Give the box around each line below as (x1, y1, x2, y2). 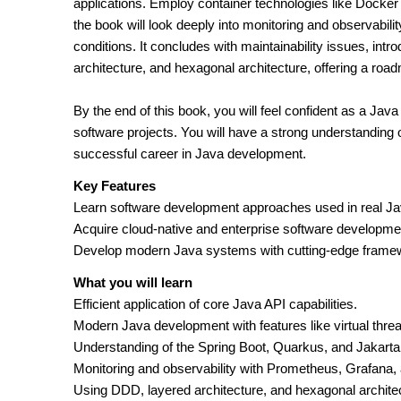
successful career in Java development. (73, 146, 306, 161)
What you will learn (73, 275, 192, 290)
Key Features (73, 178, 156, 193)
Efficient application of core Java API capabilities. (73, 296, 357, 311)
